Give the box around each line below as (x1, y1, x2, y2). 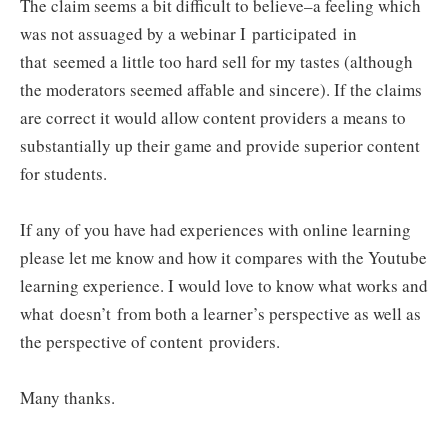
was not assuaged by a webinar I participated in (20, 22, 357, 45)
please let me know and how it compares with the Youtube (20, 246, 427, 269)
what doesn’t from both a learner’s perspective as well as (20, 302, 421, 325)
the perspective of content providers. (20, 330, 280, 353)
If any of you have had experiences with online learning (20, 218, 411, 241)
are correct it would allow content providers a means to (20, 106, 406, 129)
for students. (20, 162, 107, 185)
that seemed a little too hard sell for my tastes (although (20, 50, 413, 73)
